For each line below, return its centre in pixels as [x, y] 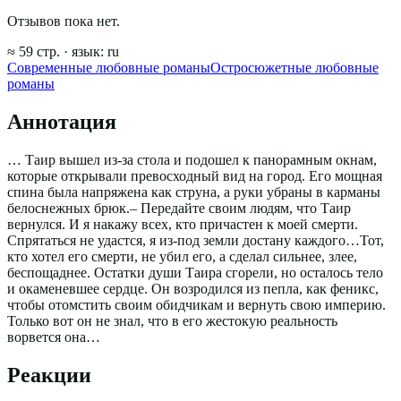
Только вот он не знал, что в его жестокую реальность [172, 321]
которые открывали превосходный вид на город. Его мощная [195, 176]
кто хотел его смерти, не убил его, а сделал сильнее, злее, [182, 257]
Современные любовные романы [109, 68]
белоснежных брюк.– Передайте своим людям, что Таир [179, 209]
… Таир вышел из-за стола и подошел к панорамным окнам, [192, 160]
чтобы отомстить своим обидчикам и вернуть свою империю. [196, 305]
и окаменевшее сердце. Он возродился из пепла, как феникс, [193, 289]
